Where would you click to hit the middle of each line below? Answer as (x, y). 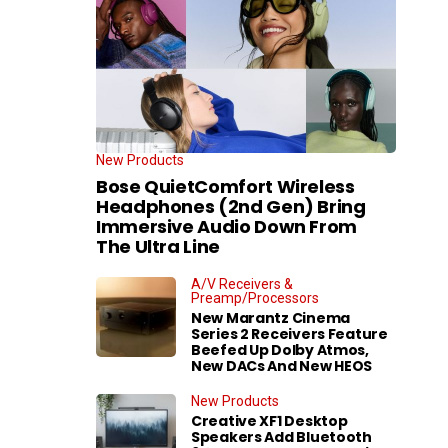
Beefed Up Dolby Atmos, (280, 349)
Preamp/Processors (255, 297)
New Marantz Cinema (270, 317)
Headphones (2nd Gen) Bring (231, 206)
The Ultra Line (158, 246)
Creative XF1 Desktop (269, 420)
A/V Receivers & (242, 283)
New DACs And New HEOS (282, 365)
